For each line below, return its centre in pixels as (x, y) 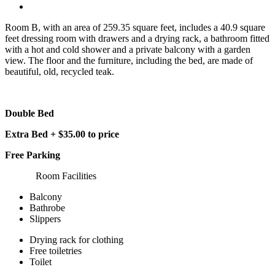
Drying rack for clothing (76, 239)
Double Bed (29, 113)
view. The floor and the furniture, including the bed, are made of (129, 60)
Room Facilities (66, 176)
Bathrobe (47, 207)
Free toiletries (56, 250)
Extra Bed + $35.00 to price (62, 134)
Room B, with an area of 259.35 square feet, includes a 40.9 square (135, 27)
